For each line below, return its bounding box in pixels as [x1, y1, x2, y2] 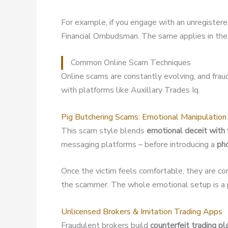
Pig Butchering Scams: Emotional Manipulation [61, 111, 226, 123]
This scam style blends [61, 125, 147, 136]
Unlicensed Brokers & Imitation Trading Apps [61, 206, 222, 217]
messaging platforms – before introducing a [61, 138, 217, 150]
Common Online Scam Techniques [71, 57, 191, 69]
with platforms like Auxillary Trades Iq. [61, 84, 200, 96]
